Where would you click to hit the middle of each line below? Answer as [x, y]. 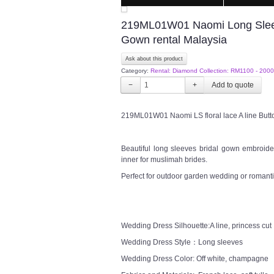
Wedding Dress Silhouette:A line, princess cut [196, 226]
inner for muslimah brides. [164, 160]
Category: [136, 71]
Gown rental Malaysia [174, 40]
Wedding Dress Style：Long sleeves [182, 242]
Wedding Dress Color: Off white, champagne [195, 259]
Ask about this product [154, 59]
